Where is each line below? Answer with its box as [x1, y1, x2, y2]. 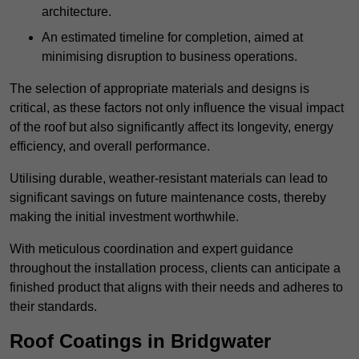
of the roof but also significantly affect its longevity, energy [10, 120, 333, 135]
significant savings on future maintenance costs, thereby [10, 191, 326, 205]
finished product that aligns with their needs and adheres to [10, 280, 343, 295]
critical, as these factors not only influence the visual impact [10, 101, 344, 115]
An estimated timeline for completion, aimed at [42, 30, 303, 45]
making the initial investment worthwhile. [10, 210, 239, 224]
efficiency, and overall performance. [10, 139, 210, 154]
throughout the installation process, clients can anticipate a [10, 261, 341, 276]
